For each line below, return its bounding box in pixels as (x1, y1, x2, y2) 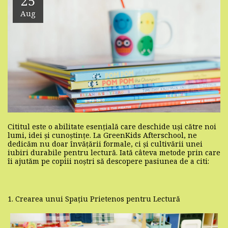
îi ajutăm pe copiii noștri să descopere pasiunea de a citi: (8, 156, 209, 166)
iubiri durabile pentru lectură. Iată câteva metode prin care (8, 148, 220, 158)
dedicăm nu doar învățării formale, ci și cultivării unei (8, 139, 203, 149)
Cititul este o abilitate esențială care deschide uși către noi (8, 122, 216, 132)
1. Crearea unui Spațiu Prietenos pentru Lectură (8, 194, 180, 204)
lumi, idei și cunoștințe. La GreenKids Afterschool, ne (8, 130, 197, 140)
